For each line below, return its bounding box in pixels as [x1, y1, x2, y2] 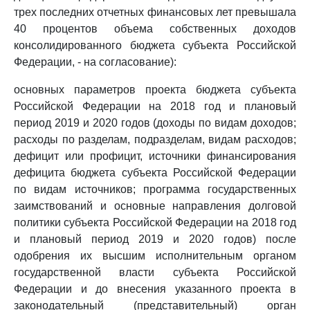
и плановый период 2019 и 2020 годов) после [14, 233, 296, 245]
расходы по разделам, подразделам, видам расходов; [14, 134, 296, 145]
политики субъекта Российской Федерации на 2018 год [14, 217, 296, 228]
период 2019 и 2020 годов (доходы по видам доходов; [14, 117, 296, 129]
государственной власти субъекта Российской [14, 266, 296, 278]
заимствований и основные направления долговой [14, 200, 296, 212]
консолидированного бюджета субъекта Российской [14, 39, 296, 51]
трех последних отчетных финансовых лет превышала [14, 6, 296, 18]
